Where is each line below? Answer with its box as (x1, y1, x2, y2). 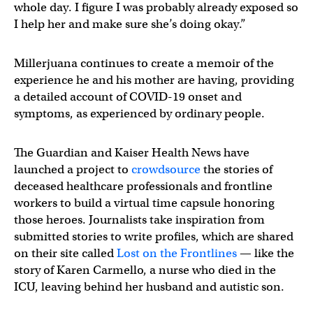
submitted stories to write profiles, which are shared (14, 229, 293, 244)
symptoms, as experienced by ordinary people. (14, 106, 265, 121)
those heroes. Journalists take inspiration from (14, 212, 265, 227)
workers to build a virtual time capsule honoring (14, 196, 275, 210)
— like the (237, 246, 294, 261)
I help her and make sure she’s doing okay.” (14, 17, 246, 31)
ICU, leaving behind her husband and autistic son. (14, 279, 284, 294)
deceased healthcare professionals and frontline (14, 179, 272, 194)
